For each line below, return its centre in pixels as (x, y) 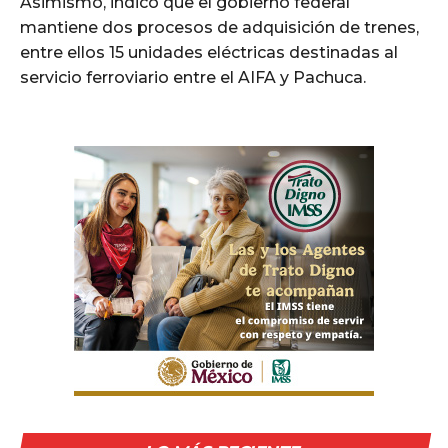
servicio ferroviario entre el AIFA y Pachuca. (193, 77)
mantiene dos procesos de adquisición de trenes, (219, 27)
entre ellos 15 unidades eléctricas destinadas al (209, 52)
